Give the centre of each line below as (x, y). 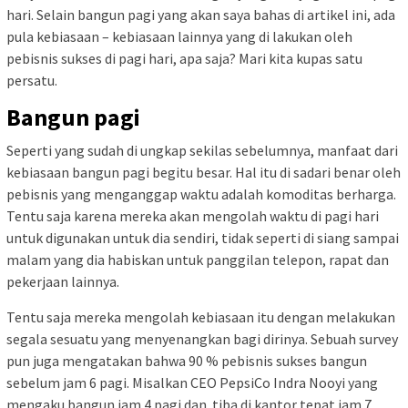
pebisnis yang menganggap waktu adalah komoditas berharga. (201, 194)
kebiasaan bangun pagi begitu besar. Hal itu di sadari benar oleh (204, 172)
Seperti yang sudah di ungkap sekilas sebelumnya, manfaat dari (202, 150)
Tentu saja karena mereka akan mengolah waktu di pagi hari (193, 216)
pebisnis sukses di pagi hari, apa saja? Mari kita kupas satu (184, 58)
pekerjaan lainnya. (63, 281)
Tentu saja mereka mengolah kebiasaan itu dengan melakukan (201, 317)
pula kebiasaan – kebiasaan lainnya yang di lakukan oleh (179, 36)
